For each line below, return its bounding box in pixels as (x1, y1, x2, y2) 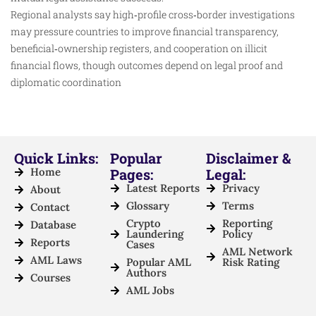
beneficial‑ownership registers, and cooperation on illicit (11, 41, 267, 55)
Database (30, 218, 76, 232)
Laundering (126, 227, 183, 241)
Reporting (221, 217, 272, 231)
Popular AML (126, 255, 191, 269)
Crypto (126, 217, 161, 231)
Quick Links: (14, 149, 98, 168)
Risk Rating (221, 255, 279, 269)
